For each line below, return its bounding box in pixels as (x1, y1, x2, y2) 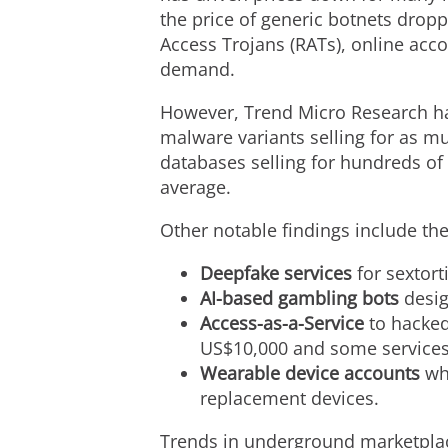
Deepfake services (200, 261, 352, 285)
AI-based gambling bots (200, 286, 399, 310)
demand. (160, 57, 235, 81)
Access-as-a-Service (200, 311, 369, 335)
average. (160, 175, 231, 199)
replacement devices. (200, 386, 379, 410)
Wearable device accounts (200, 361, 420, 385)
